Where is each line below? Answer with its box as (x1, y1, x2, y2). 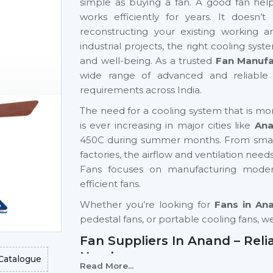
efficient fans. (80, 178, 141, 190)
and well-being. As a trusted (80, 55, 216, 66)
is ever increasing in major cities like (80, 119, 255, 131)
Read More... (80, 261, 133, 271)
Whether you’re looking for (80, 199, 214, 210)
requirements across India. (80, 84, 202, 96)
